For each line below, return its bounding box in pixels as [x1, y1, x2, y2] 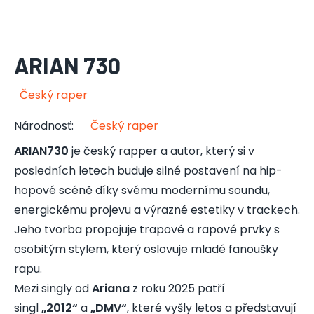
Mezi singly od [14, 280, 89, 296]
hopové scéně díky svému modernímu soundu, [14, 182, 270, 198]
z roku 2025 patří [132, 280, 225, 296]
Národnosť [14, 118, 71, 134]
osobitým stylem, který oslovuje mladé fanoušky [14, 241, 278, 257]
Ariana [89, 280, 132, 296]
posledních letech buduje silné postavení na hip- [14, 163, 282, 179]
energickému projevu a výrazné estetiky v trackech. [14, 202, 300, 218]
